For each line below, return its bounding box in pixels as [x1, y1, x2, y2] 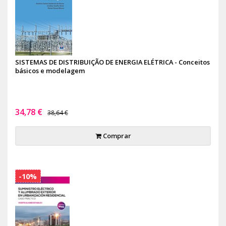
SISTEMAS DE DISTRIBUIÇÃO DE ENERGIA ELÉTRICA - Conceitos [15, 58, 210, 67]
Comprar [101, 131, 131, 140]
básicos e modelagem [15, 66, 85, 75]
